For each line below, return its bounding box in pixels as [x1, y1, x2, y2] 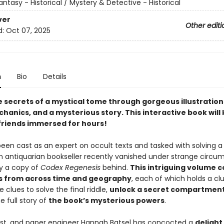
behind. [102, 162, 130, 172]
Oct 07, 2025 [5, 25, 50, 36]
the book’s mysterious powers [48, 195, 164, 205]
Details [42, 71, 66, 81]
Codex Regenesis [40, 162, 102, 172]
